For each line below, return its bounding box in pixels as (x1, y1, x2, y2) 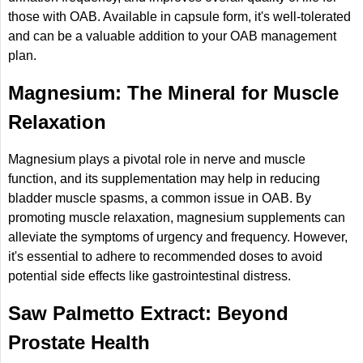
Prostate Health (8, 331, 150, 354)
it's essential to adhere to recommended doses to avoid (8, 250, 322, 264)
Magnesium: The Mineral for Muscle (8, 82, 339, 105)
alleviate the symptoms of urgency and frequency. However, (8, 230, 348, 245)
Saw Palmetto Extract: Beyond (8, 302, 288, 325)
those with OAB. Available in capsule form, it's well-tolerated (8, 10, 351, 24)
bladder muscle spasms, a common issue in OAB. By (8, 191, 311, 206)
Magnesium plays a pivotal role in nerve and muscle (8, 152, 305, 167)
